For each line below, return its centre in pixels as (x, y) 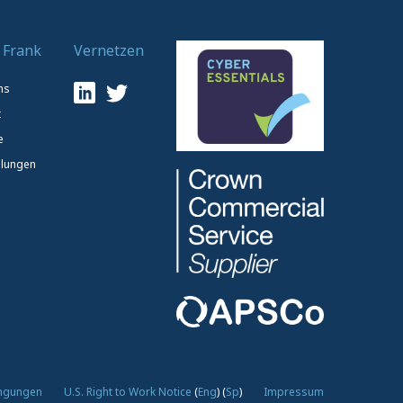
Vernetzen (109, 50)
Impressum (294, 391)
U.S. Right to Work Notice (128, 391)
